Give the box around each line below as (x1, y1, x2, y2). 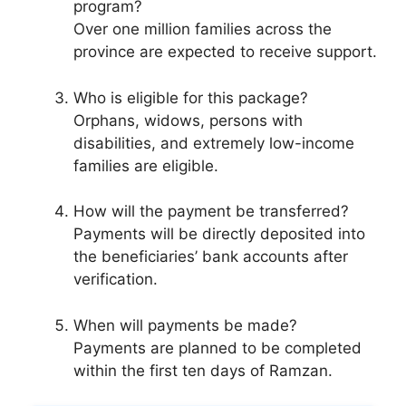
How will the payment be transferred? (73, 202, 349, 221)
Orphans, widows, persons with (73, 111, 303, 130)
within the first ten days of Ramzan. (73, 361, 333, 380)
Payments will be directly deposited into (73, 225, 365, 244)
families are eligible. (73, 156, 218, 175)
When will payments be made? (73, 315, 297, 334)
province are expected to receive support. (73, 43, 377, 62)
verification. (73, 270, 158, 289)
